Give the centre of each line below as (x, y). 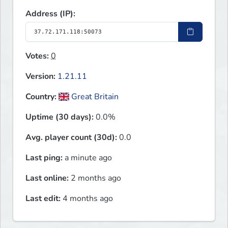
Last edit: (43, 199)
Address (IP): (50, 14)
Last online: (47, 178)
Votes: (37, 56)
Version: (40, 77)
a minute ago (87, 158)
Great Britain (94, 97)
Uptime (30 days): (60, 117)
